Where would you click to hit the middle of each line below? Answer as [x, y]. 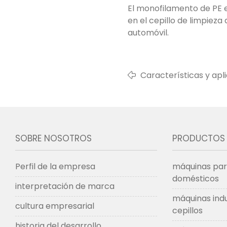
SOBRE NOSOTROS [53, 138]
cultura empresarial [55, 206]
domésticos [195, 179]
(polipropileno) [171, 87]
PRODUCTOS [198, 138]
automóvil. [148, 33]
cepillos [187, 211]
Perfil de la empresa [55, 166]
